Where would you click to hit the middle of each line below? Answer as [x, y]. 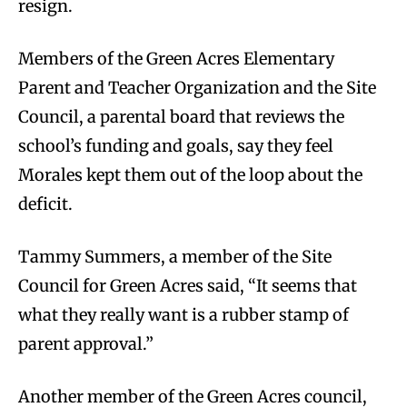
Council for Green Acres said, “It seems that [188, 285]
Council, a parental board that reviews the [181, 116]
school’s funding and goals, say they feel [176, 145]
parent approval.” [86, 343]
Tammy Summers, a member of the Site [175, 256]
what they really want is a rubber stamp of [184, 314]
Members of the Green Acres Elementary [176, 58]
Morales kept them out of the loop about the [190, 174]
